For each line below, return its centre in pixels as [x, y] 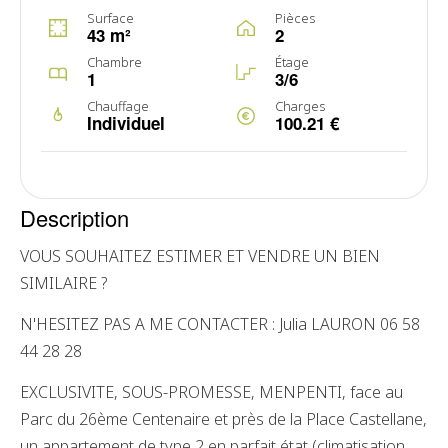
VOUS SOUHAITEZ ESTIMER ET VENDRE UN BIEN [200, 256]
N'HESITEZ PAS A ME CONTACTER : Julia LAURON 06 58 [220, 324]
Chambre [114, 62]
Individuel [126, 123]
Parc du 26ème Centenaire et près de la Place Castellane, [223, 419]
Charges [300, 106]
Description [74, 217]
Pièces [295, 18]
